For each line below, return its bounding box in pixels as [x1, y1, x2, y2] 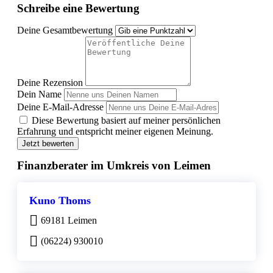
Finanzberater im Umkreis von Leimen [17, 159, 211, 172]
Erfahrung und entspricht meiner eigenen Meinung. [17, 126, 213, 137]
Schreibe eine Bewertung [17, 2, 140, 15]
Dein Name [17, 89, 62, 100]
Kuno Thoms [29, 194, 91, 207]
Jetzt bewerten [22, 139, 74, 149]
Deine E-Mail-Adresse [17, 102, 104, 113]
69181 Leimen [41, 215, 97, 226]
